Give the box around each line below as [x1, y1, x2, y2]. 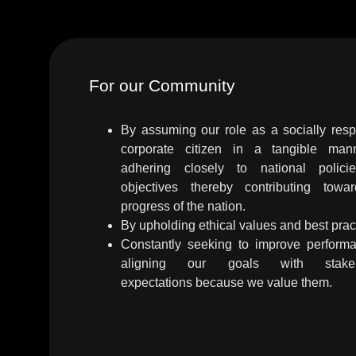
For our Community [89, 76, 235, 95]
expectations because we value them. [121, 276, 332, 289]
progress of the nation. [121, 199, 246, 213]
